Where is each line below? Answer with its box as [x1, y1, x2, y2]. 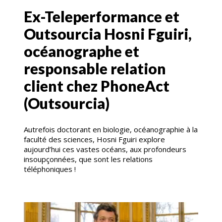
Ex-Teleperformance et [24, 7, 179, 25]
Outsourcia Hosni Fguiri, [24, 24, 192, 43]
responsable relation [24, 59, 166, 77]
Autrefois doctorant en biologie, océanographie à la [24, 124, 198, 134]
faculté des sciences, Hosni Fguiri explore [24, 134, 165, 144]
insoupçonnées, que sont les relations [24, 154, 153, 164]
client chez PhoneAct [24, 76, 169, 95]
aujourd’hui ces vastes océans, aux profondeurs [24, 144, 186, 154]
